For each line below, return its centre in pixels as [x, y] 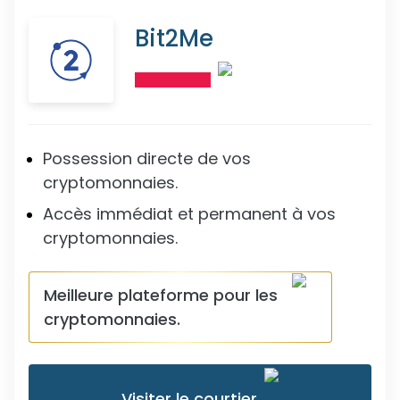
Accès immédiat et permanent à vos [189, 214]
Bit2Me [174, 38]
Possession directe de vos [147, 158]
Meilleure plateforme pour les [161, 295]
